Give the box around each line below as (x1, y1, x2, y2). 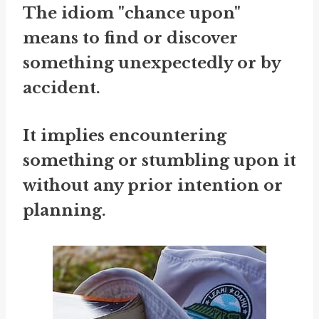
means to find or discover (23, 28, 238, 48)
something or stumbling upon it (23, 151, 296, 171)
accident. (23, 78, 100, 98)
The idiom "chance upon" (23, 4, 241, 23)
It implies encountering (23, 126, 226, 146)
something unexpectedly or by (23, 53, 281, 73)
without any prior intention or (23, 176, 283, 196)
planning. (23, 201, 106, 221)
